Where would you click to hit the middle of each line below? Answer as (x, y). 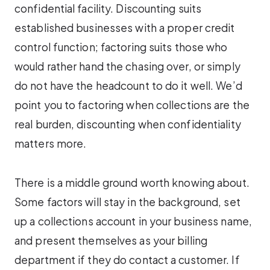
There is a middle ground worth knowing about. (132, 182)
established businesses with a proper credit (125, 28)
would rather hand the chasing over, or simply (127, 67)
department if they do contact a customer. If (127, 259)
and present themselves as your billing (111, 240)
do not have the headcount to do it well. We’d (128, 86)
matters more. (51, 144)
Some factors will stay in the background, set (127, 202)
